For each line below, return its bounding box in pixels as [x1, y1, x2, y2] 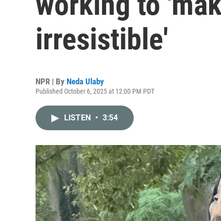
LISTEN [64, 113, 93, 122]
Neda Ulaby [67, 76, 104, 86]
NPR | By [36, 76, 67, 86]
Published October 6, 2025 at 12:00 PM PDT [36, 87, 154, 95]
